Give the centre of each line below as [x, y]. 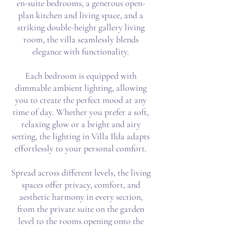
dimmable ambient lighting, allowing [81, 88]
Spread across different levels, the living [81, 173]
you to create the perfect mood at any [81, 100]
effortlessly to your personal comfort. [81, 148]
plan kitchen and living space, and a [81, 15]
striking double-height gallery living [81, 27]
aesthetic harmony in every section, [81, 197]
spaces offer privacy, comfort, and [81, 185]
